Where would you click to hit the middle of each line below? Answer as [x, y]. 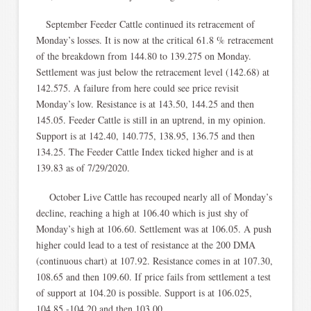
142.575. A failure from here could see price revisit [137, 88]
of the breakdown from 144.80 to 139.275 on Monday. [143, 56]
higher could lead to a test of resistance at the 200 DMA [145, 244]
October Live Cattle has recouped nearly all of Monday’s [154, 196]
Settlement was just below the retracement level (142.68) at [152, 72]
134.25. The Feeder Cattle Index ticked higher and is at [144, 152]
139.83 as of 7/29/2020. [83, 168]
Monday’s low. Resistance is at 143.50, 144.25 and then [145, 104]
